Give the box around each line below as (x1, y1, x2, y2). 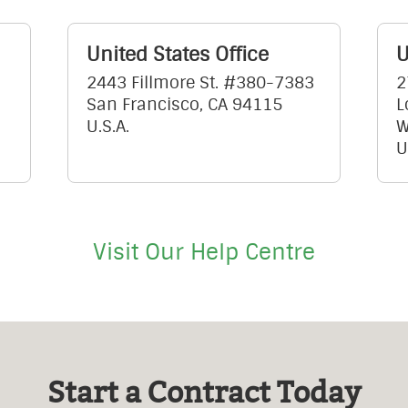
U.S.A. (87, 116, 129, 138)
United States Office (87, 42, 269, 68)
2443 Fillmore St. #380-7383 (87, 72, 314, 95)
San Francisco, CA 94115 (87, 94, 282, 117)
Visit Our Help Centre (93, 238, 315, 268)
